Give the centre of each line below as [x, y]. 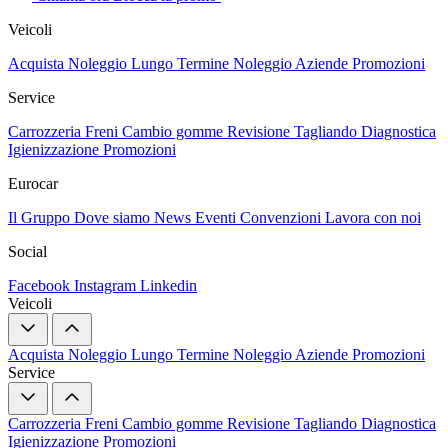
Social [27, 251]
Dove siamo [114, 217]
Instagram [107, 285]
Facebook [41, 285]
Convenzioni [282, 217]
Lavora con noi [373, 217]
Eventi [217, 217]
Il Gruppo [41, 217]
